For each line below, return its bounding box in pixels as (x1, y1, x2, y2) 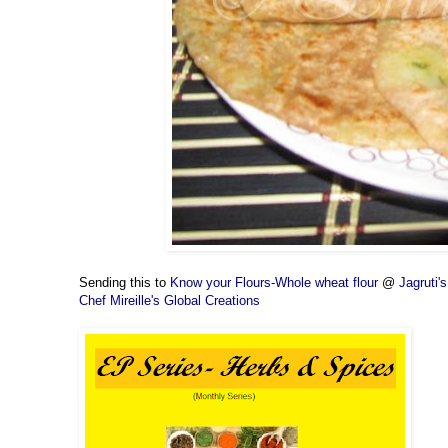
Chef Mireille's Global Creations (79, 293, 260, 309)
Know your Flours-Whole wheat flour (170, 275, 378, 291)
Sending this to (79, 275, 170, 291)
